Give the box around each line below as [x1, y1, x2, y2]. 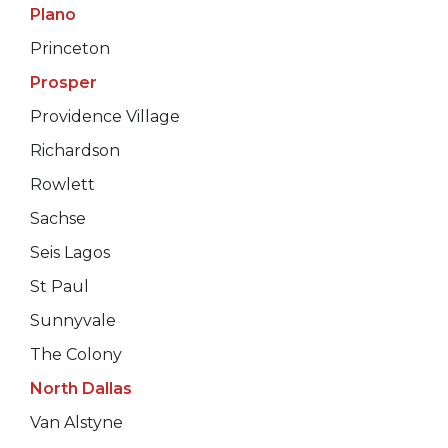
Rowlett [30, 174, 95, 194]
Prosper [30, 72, 97, 92]
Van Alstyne [30, 412, 123, 432]
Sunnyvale [30, 310, 116, 330]
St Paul [30, 276, 89, 296]
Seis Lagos [30, 242, 110, 262]
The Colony [30, 344, 122, 364]
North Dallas [30, 378, 132, 398]
